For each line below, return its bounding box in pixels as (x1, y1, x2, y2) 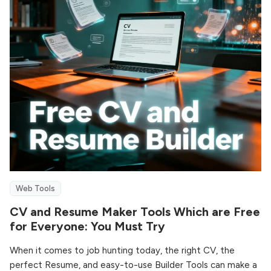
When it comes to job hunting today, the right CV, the (10, 244, 235, 256)
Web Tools (16, 183, 55, 193)
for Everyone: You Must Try (10, 218, 165, 233)
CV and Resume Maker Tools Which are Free (10, 204, 260, 219)
